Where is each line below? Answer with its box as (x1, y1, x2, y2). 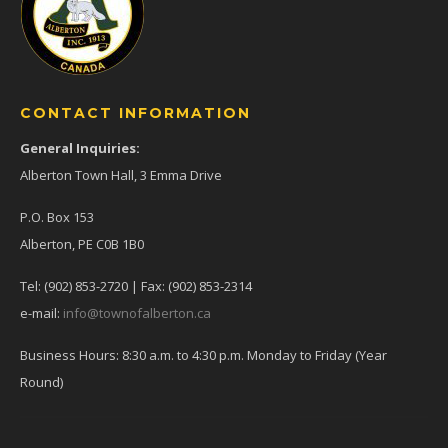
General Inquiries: (20, 138, 140, 157)
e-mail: (20, 303, 63, 322)
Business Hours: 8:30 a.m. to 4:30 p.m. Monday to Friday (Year (20, 345, 387, 364)
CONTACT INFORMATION (20, 103, 251, 122)
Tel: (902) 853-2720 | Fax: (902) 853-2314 (20, 276, 252, 295)
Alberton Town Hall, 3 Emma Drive (20, 165, 222, 184)
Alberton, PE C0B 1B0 (20, 234, 144, 253)
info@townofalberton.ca (63, 303, 211, 322)
